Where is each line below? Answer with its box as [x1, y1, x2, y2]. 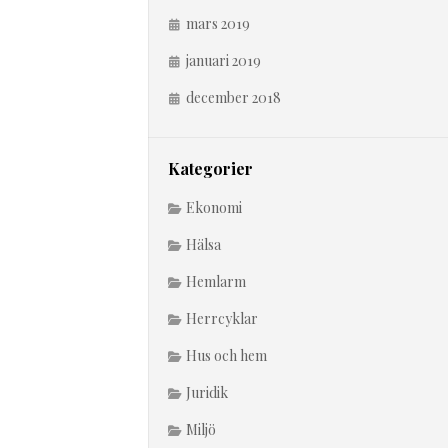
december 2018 [186, 88, 281, 107]
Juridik [186, 383, 228, 402]
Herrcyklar [186, 309, 258, 328]
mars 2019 [186, 14, 250, 33]
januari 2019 [186, 51, 261, 70]
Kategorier [168, 158, 253, 179]
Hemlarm [186, 272, 246, 291]
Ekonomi [186, 198, 242, 217]
